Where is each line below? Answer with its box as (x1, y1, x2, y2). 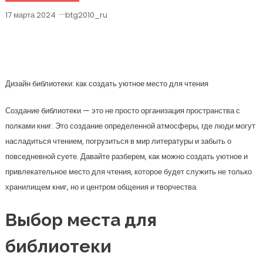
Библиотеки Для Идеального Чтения (5, 44, 242, 59)
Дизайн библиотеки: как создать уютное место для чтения (5, 78, 208, 89)
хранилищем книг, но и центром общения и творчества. (5, 181, 198, 193)
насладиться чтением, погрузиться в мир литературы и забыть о (5, 136, 231, 147)
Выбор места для (5, 210, 157, 230)
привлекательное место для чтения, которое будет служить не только (5, 166, 252, 177)
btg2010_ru (65, 9, 107, 21)
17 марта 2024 (5, 9, 56, 21)
